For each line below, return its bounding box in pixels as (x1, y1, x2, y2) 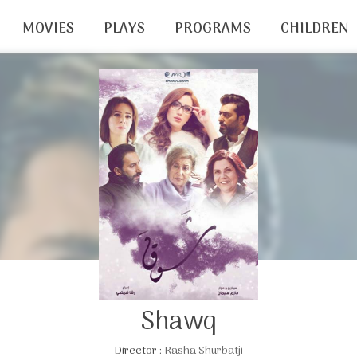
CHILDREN (280, 18, 349, 41)
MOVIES (22, 18, 74, 41)
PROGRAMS (174, 18, 251, 41)
